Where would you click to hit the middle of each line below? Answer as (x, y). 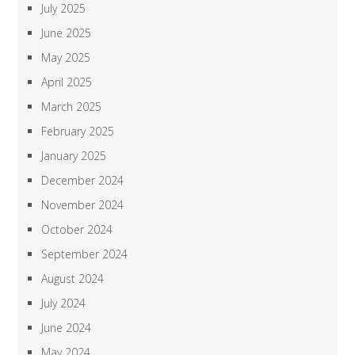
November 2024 (83, 204)
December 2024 (83, 180)
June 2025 (67, 32)
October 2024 (77, 229)
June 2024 (67, 327)
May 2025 (66, 57)
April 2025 (67, 82)
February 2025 (78, 131)
